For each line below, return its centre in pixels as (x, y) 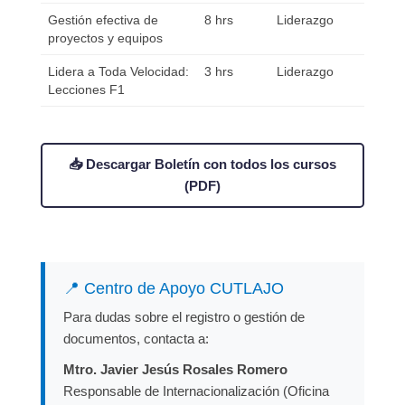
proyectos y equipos (105, 38)
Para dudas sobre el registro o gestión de (184, 317)
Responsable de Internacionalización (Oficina (196, 391)
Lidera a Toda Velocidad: (118, 72)
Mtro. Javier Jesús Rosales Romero (175, 370)
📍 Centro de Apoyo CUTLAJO (174, 289)
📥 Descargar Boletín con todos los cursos (202, 165)
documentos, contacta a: (136, 339)
